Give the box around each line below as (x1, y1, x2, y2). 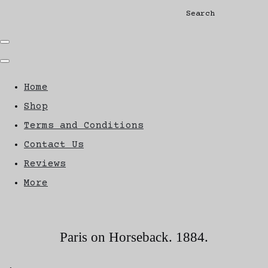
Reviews (24, 158, 66, 169)
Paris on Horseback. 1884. (60, 229, 208, 245)
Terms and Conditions (24, 120, 144, 131)
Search (185, 9, 215, 19)
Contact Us (24, 139, 84, 150)
